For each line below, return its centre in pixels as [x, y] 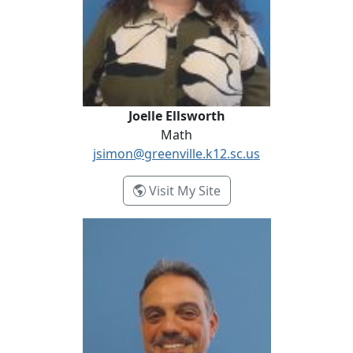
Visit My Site [183, 191]
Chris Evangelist [56, 227]
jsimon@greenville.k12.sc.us [176, 154]
